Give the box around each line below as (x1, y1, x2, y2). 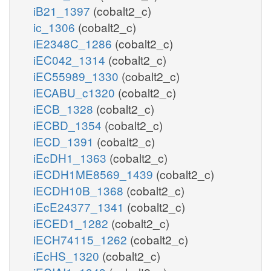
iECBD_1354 (33, 116, 105, 133)
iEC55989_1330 (33, 67, 122, 84)
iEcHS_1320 (33, 247, 102, 264)
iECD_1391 (33, 132, 97, 149)
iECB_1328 (33, 100, 96, 117)
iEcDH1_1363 (33, 149, 109, 166)
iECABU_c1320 (33, 83, 118, 100)
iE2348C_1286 (33, 34, 115, 51)
